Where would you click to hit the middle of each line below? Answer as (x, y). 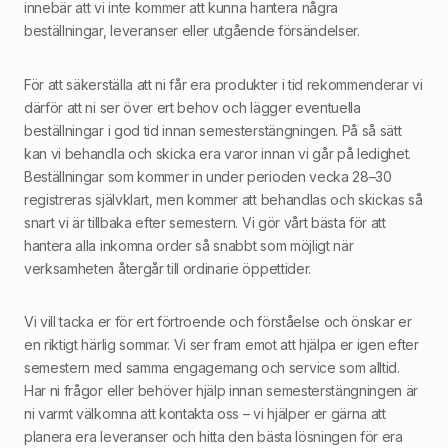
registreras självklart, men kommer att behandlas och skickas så (223, 199)
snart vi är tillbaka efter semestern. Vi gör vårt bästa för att (205, 222)
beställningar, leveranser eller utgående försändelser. (192, 30)
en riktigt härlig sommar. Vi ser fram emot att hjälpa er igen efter (221, 344)
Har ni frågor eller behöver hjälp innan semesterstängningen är (221, 390)
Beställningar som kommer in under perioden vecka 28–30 (208, 176)
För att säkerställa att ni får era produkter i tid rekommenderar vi (223, 84)
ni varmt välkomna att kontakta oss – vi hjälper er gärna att (205, 413)
